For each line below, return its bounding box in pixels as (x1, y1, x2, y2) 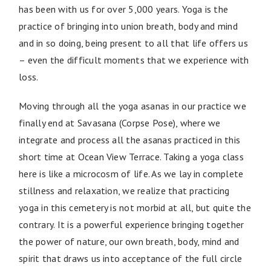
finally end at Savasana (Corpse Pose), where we (19, 116, 221, 129)
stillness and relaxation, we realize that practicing (19, 184, 230, 197)
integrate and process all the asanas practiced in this (19, 133, 241, 146)
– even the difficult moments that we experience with (19, 53, 249, 66)
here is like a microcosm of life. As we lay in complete (19, 167, 244, 180)
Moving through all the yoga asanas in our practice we (19, 99, 246, 112)
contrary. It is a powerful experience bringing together (19, 218, 244, 230)
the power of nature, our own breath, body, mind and (19, 235, 240, 247)
